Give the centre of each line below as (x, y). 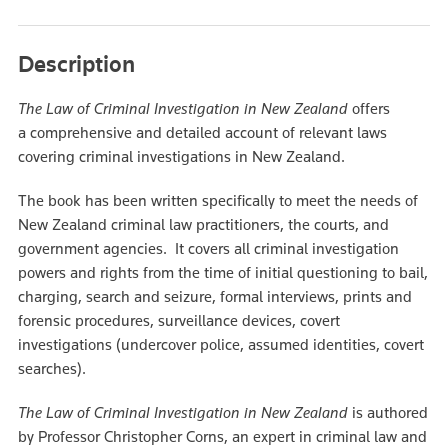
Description (76, 63)
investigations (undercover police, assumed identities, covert (221, 344)
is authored (390, 412)
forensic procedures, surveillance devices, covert (179, 320)
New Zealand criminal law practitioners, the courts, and (203, 224)
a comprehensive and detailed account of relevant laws (202, 132)
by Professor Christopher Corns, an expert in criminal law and (222, 436)
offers (371, 108)
